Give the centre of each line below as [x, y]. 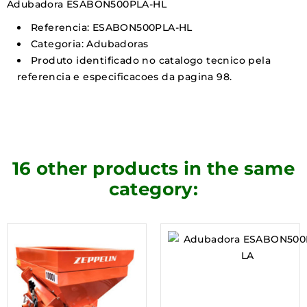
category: [153, 189]
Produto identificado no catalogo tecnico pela [151, 60]
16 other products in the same [153, 168]
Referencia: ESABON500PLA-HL [112, 27]
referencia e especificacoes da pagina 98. [125, 76]
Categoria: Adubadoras [90, 44]
